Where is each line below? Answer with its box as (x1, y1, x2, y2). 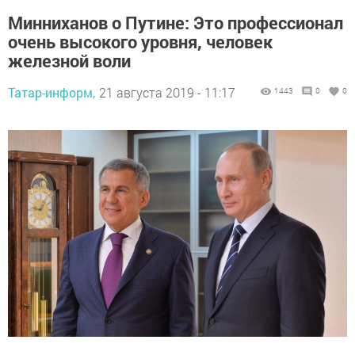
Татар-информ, (8, 84, 95, 101)
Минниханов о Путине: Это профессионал (8, 11, 343, 35)
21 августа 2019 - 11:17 (99, 84, 235, 101)
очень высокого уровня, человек (8, 30, 273, 54)
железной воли (8, 49, 131, 73)
